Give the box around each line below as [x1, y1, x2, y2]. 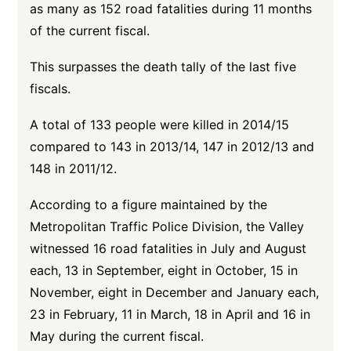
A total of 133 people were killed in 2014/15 [30, 117, 290, 132]
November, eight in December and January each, [30, 284, 320, 300]
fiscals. [30, 81, 71, 96]
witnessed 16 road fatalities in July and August [30, 241, 307, 256]
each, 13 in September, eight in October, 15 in [30, 262, 299, 278]
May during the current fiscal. [30, 328, 204, 344]
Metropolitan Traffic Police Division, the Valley [30, 219, 305, 234]
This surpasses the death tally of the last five [30, 59, 297, 74]
